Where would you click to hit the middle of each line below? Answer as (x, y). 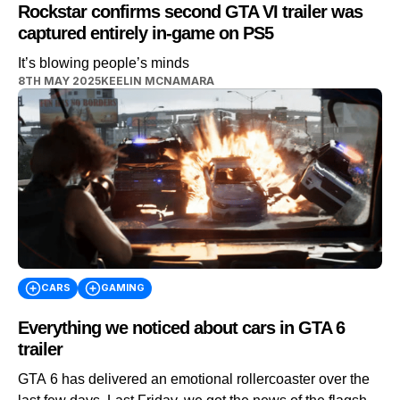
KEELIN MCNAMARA (158, 81)
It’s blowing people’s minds (104, 63)
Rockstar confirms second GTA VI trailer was (190, 12)
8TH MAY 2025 (59, 81)
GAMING (123, 288)
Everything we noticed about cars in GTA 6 (181, 328)
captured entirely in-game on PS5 (146, 33)
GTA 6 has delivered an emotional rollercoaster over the (194, 379)
